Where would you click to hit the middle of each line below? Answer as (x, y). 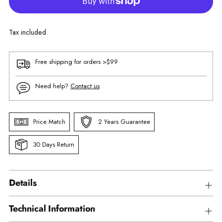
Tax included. (28, 32)
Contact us (85, 86)
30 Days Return (54, 144)
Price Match (49, 122)
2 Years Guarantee (124, 122)
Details (23, 183)
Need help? (53, 86)
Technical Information (52, 208)
